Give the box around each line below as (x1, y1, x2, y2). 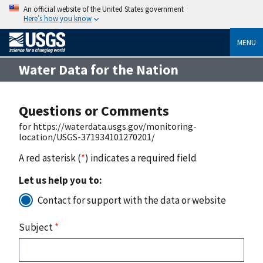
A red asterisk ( (19, 151, 81, 164)
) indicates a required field (85, 151, 197, 164)
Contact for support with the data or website (38, 193, 226, 207)
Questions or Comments (19, 101, 169, 120)
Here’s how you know (23, 14, 92, 23)
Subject (19, 220, 55, 234)
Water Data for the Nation (19, 60, 178, 78)
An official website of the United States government (23, 4, 184, 14)
